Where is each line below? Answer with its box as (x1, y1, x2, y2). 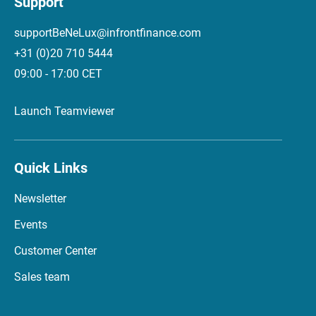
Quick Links (14, 159, 87, 176)
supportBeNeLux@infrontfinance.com (14, 25, 201, 39)
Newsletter (14, 191, 66, 205)
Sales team (14, 269, 70, 284)
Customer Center (14, 243, 97, 257)
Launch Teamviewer (14, 104, 114, 118)
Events (14, 217, 47, 231)
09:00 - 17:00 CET (14, 66, 102, 80)
